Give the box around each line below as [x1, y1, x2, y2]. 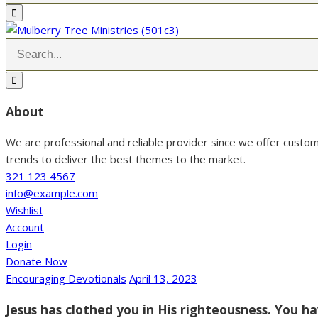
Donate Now [6, 254, 67, 269]
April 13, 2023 [129, 271, 197, 286]
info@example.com [6, 186, 98, 201]
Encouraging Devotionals [6, 271, 126, 286]
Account [6, 220, 44, 235]
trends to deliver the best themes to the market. [6, 152, 246, 167]
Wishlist [6, 203, 43, 218]
